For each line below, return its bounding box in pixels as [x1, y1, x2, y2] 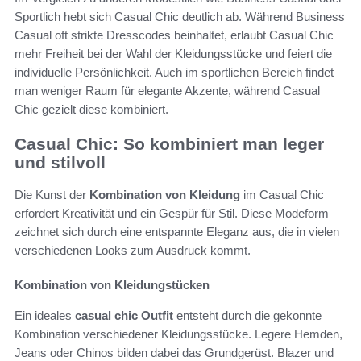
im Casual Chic [240, 188, 324, 202]
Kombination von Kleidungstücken [15, 278, 210, 293]
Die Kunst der [15, 188, 89, 202]
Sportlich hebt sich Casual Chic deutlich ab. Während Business [15, 9, 345, 23]
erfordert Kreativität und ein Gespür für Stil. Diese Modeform [15, 206, 329, 221]
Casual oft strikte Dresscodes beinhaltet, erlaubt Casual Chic [15, 27, 334, 42]
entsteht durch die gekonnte [173, 309, 322, 323]
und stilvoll [15, 152, 106, 172]
